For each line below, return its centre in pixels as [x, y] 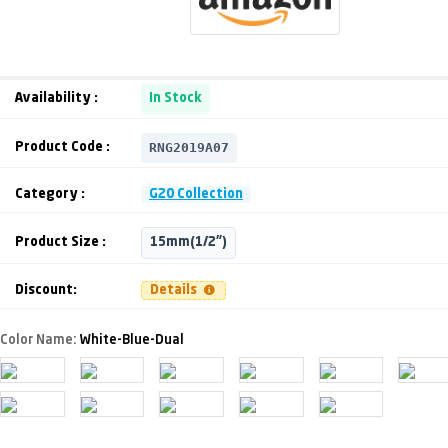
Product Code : [62, 147]
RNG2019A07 [189, 147]
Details [175, 290]
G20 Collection [196, 194]
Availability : [56, 98]
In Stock [175, 98]
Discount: [46, 290]
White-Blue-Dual [130, 340]
